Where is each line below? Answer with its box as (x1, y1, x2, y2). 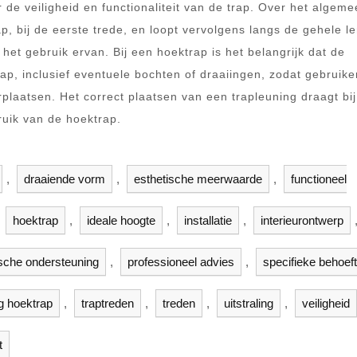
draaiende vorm (24, 172, 105, 186)
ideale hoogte (87, 214, 155, 227)
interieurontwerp (261, 214, 343, 227)
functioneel (291, 172, 347, 186)
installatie (184, 214, 232, 227)
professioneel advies (127, 255, 234, 269)
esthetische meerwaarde (134, 172, 262, 186)
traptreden (81, 296, 134, 310)
